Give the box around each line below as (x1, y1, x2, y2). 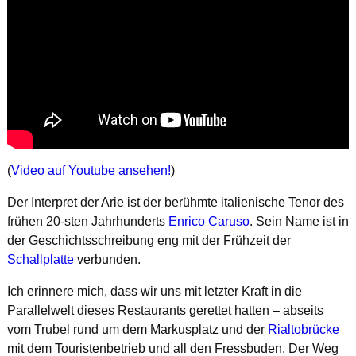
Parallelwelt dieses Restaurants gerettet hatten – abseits (6, 303, 323, 317)
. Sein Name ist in (249, 214, 349, 228)
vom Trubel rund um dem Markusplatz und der (6, 322, 268, 336)
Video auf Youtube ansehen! (10, 163, 171, 177)
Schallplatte (6, 252, 74, 266)
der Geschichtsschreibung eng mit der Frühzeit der (6, 233, 291, 247)
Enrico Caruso (168, 214, 250, 228)
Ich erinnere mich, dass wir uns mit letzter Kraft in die (6, 284, 302, 298)
